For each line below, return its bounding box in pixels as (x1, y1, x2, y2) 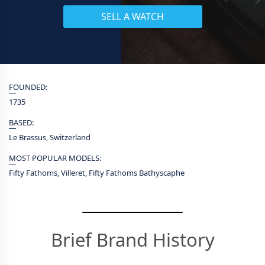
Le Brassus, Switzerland (9, 132, 91, 143)
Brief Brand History (50, 227, 215, 252)
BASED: (9, 117, 34, 128)
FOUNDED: (9, 82, 47, 92)
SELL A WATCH (101, 10, 164, 23)
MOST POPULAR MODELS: (9, 153, 101, 163)
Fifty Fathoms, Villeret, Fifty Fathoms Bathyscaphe (9, 167, 185, 178)
